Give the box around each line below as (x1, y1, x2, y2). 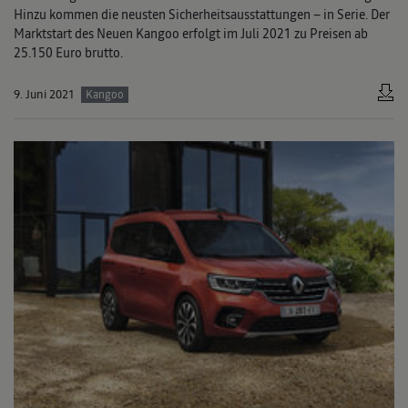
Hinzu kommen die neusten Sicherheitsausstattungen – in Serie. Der (14, 5, 390, 24)
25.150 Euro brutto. (14, 43, 123, 62)
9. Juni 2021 (14, 86, 75, 102)
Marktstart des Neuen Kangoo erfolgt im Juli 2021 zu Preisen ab (14, 24, 368, 43)
